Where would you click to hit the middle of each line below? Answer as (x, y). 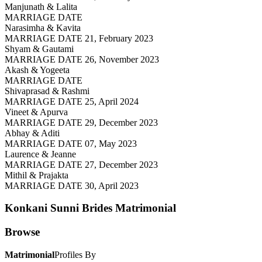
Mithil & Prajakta (37, 175)
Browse (22, 232)
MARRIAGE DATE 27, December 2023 (81, 164)
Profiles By (75, 254)
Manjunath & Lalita (41, 6)
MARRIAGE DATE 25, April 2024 (72, 101)
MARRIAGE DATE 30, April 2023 (72, 185)
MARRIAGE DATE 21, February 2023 (79, 38)
